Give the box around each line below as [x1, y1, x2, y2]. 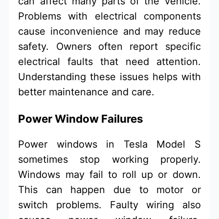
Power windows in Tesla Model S [18, 138, 201, 151]
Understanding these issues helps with [18, 71, 201, 83]
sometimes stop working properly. [18, 153, 201, 166]
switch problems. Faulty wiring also [18, 199, 201, 211]
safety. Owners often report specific [18, 41, 201, 53]
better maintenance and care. [18, 86, 155, 98]
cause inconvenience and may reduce [18, 25, 201, 38]
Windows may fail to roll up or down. [18, 169, 201, 181]
